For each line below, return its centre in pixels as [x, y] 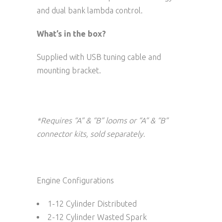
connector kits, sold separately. [92, 134]
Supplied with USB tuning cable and [99, 57]
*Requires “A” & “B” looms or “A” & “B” [102, 120]
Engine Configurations [75, 180]
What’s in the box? [71, 33]
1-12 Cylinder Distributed [92, 203]
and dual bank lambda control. [90, 10]
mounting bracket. [69, 70]
